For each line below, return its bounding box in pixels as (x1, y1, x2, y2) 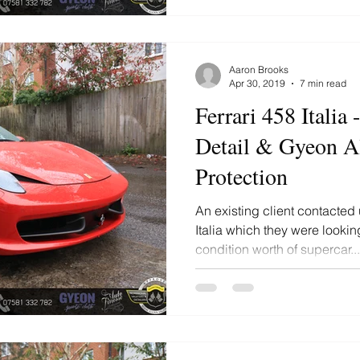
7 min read (300, 77, 346, 89)
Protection (195, 161, 288, 191)
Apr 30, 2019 (229, 77, 285, 89)
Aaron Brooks (229, 63, 288, 76)
